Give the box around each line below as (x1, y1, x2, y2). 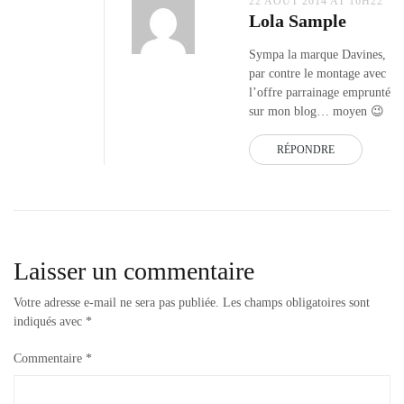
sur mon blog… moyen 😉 (249, 104, 384, 118)
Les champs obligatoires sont (223, 295, 370, 309)
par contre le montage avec (249, 66, 386, 80)
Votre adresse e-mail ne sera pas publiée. (14, 295, 219, 309)
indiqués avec (14, 314, 86, 328)
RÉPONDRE (277, 142, 335, 156)
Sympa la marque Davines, (249, 47, 386, 61)
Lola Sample (249, 10, 346, 31)
